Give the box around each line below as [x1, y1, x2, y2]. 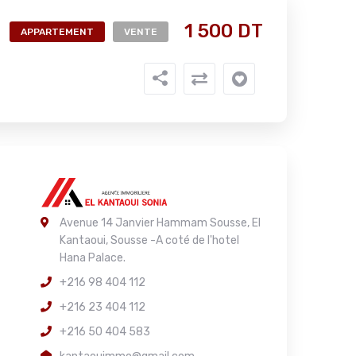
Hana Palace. [60, 251, 126, 265]
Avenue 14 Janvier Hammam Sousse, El [60, 216, 261, 230]
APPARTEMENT [21, 26, 94, 37]
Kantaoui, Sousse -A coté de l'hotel [60, 234, 239, 247]
